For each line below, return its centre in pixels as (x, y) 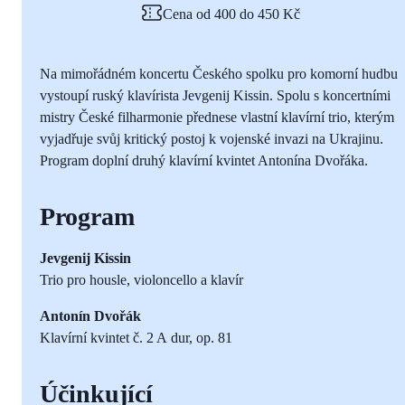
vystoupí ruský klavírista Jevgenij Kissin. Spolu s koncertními (215, 95)
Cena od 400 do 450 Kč (231, 14)
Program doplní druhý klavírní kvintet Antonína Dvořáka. (204, 160)
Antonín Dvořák (90, 316)
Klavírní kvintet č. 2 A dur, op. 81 (136, 337)
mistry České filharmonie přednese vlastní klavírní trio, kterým (217, 117)
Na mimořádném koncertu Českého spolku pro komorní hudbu (219, 73)
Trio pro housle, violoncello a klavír (141, 279)
